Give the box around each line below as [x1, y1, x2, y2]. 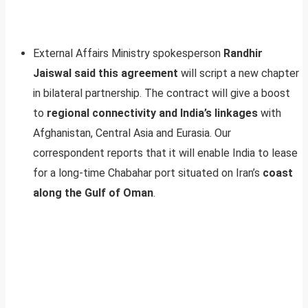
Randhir [223, 46, 263, 60]
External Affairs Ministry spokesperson [33, 46, 223, 60]
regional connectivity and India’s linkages [47, 106, 258, 120]
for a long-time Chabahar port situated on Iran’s [33, 166, 263, 179]
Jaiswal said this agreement [33, 66, 178, 80]
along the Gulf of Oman [33, 186, 153, 199]
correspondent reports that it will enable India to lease [33, 146, 298, 159]
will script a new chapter [178, 66, 299, 80]
